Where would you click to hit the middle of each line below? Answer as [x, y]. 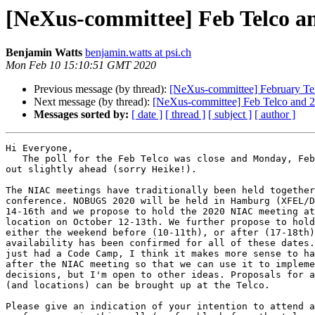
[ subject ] [230, 115]
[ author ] [275, 115]
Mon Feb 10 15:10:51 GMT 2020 [81, 65]
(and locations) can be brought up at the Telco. [138, 285]
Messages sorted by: [81, 115]
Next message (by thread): [93, 102]
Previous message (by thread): [102, 89]
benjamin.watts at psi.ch [138, 53]
